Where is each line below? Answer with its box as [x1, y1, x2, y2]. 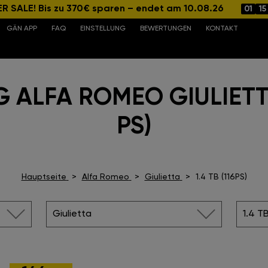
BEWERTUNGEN [139, 25, 191, 32]
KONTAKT [205, 25, 238, 32]
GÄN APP [6, 25, 37, 32]
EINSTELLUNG [80, 25, 126, 32]
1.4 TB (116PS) [195, 173, 247, 181]
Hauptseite [21, 173, 66, 181]
